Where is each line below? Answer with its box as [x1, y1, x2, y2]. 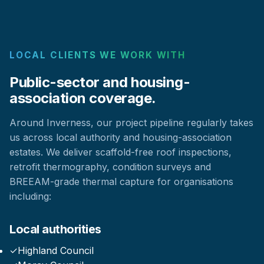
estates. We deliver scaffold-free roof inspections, [9, 146, 232, 159]
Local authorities [9, 222, 101, 237]
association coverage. [9, 90, 156, 107]
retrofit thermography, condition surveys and [9, 161, 211, 173]
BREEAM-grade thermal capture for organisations [9, 176, 233, 188]
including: [9, 190, 51, 203]
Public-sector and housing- [9, 74, 190, 91]
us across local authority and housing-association [9, 131, 232, 144]
